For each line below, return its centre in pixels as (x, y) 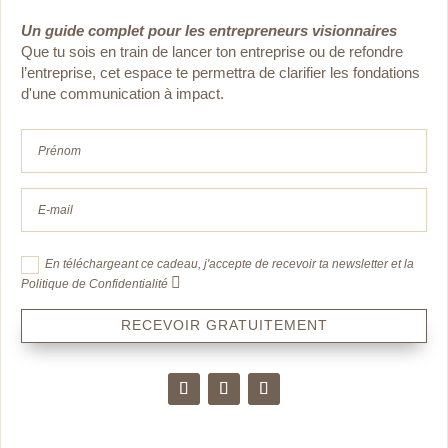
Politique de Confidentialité (96, 284)
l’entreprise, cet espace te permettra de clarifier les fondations (220, 72)
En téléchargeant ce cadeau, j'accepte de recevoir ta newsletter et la (229, 264)
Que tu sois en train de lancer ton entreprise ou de (185, 51)
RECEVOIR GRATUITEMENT (224, 325)
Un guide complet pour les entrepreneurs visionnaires (209, 30)
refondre (376, 51)
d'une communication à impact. (122, 93)
